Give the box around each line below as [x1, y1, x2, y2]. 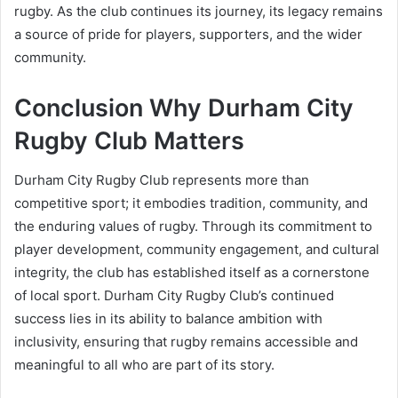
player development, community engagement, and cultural [14, 241, 379, 259]
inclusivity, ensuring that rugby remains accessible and [14, 333, 358, 351]
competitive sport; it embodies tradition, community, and [14, 195, 368, 212]
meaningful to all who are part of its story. [14, 356, 275, 374]
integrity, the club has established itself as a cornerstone [14, 264, 370, 282]
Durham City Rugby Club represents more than [14, 171, 309, 189]
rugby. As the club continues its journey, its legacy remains [14, 2, 383, 20]
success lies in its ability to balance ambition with [14, 310, 322, 328]
